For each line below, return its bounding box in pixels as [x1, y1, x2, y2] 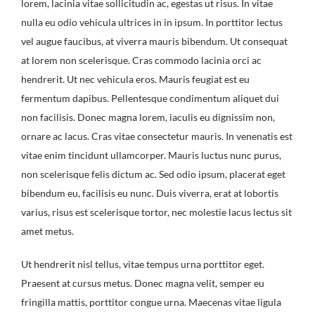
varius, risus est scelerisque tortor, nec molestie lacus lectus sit [21, 206, 292, 219]
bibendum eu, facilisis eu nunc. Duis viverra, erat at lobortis [21, 187, 278, 200]
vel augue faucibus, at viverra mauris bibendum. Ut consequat [21, 35, 288, 48]
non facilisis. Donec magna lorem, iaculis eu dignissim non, [21, 111, 275, 124]
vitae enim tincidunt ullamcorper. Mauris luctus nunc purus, [21, 149, 281, 162]
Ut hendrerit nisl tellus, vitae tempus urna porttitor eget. [21, 258, 264, 271]
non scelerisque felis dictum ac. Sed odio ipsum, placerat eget [21, 168, 285, 181]
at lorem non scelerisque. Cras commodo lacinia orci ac [21, 54, 262, 67]
